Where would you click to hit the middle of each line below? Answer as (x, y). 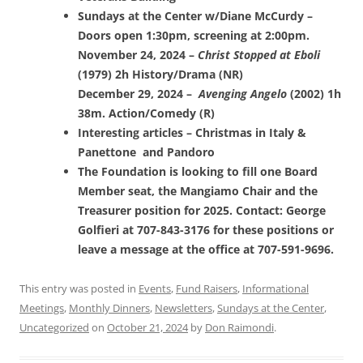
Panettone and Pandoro (146, 152)
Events (155, 289)
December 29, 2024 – (138, 94)
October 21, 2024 (147, 328)
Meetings (42, 308)
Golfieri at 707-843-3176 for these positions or (206, 230)
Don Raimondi (239, 328)
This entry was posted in (79, 289)
